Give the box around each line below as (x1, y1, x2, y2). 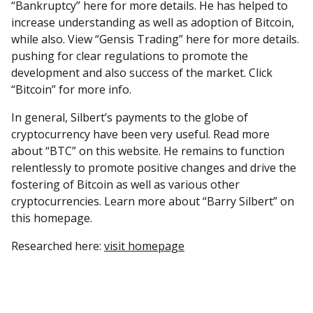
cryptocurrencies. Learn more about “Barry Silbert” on (11, 194, 294, 209)
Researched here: (11, 238, 104, 254)
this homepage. (11, 210, 92, 226)
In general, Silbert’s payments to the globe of (11, 110, 248, 125)
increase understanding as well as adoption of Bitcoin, (11, 15, 294, 30)
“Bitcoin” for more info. (11, 82, 131, 97)
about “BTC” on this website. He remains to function (11, 143, 284, 159)
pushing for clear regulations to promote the (11, 48, 248, 64)
